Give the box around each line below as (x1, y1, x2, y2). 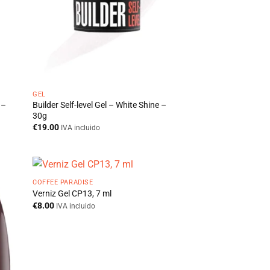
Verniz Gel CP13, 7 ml (33, 189, 112, 199)
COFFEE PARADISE (33, 178, 93, 186)
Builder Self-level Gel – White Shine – (33, 100, 167, 111)
